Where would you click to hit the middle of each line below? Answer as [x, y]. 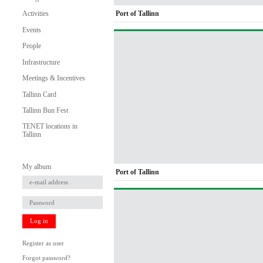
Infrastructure [41, 62]
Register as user [43, 244]
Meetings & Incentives [53, 78]
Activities [35, 14]
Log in [39, 221]
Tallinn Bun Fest [45, 110]
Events [31, 30]
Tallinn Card [39, 94]
